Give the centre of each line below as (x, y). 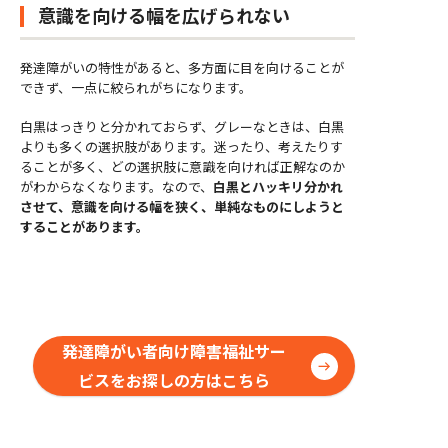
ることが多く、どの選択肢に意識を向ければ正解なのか (182, 167)
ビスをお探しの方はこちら (173, 380)
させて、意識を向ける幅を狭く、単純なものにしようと (182, 207)
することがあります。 (84, 227)
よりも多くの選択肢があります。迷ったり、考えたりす (181, 147)
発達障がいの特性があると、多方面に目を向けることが (182, 67)
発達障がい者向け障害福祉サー (173, 351)
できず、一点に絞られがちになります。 (136, 87)
